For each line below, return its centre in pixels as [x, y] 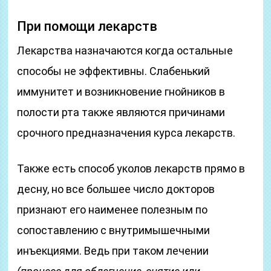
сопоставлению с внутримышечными [114, 230]
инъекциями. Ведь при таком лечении [113, 251]
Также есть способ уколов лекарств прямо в [131, 168]
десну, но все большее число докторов [116, 189]
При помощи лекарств [87, 26]
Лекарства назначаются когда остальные [125, 51]
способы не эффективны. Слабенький [114, 71]
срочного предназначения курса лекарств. [126, 133]
